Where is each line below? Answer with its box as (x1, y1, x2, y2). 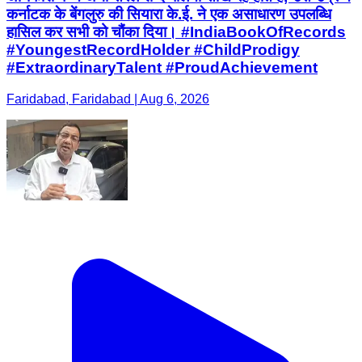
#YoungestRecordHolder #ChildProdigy (6, 41, 300, 59)
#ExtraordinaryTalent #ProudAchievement (6, 59, 318, 77)
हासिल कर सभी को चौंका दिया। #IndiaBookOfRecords (6, 23, 346, 41)
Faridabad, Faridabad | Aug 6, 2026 (6, 91, 209, 106)
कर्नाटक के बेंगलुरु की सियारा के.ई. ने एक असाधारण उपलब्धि (6, 6, 331, 23)
